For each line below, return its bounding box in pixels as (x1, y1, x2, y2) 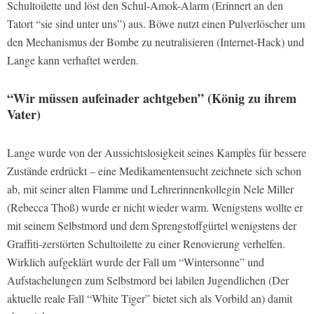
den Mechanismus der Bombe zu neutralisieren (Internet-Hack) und (7, 34, 304, 50)
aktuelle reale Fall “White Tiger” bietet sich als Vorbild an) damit (7, 291, 292, 306)
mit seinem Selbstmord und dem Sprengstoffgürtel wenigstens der (7, 218, 296, 233)
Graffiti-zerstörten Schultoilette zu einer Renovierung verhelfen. (7, 236, 285, 252)
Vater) (7, 105, 41, 124)
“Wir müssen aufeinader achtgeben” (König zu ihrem (7, 89, 296, 108)
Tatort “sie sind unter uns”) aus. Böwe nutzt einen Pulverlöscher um (7, 16, 305, 32)
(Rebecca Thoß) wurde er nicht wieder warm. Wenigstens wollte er (7, 200, 303, 215)
